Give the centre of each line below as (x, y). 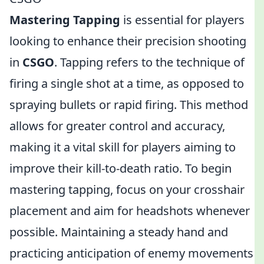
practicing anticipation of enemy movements (131, 253)
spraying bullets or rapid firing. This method (129, 105)
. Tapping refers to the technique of (149, 62)
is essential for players (182, 20)
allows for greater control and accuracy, (117, 126)
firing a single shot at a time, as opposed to (127, 83)
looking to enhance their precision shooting (128, 41)
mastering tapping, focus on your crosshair (127, 189)
